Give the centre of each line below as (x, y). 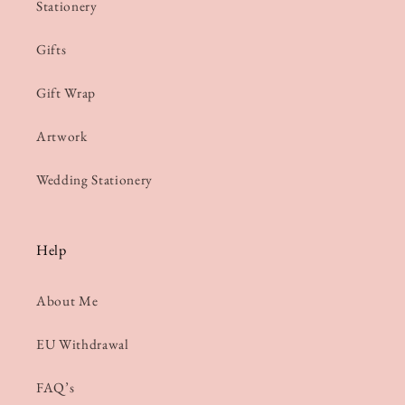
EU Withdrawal (83, 344)
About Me (67, 301)
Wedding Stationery (94, 180)
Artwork (62, 137)
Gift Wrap (66, 93)
